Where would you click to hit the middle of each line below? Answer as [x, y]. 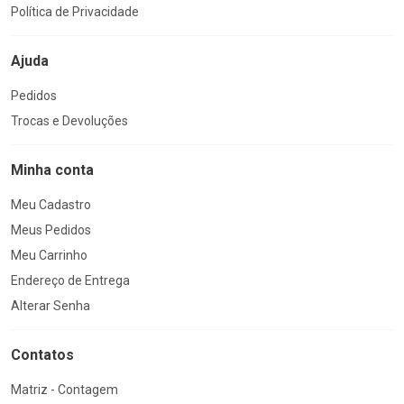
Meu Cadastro [51, 204]
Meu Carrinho [49, 255]
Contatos [42, 354]
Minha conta [52, 170]
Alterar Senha [50, 305]
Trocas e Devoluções [69, 120]
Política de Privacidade [75, 11]
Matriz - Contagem [64, 389]
